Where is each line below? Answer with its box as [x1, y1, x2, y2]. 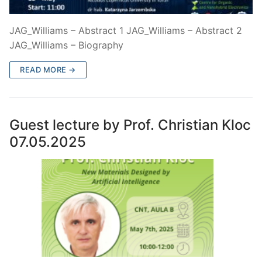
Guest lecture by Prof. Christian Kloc [9, 116, 251, 134]
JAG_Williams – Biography [9, 39, 123, 51]
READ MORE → [20, 65, 76, 75]
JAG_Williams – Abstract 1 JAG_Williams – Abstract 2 [9, 25, 242, 37]
